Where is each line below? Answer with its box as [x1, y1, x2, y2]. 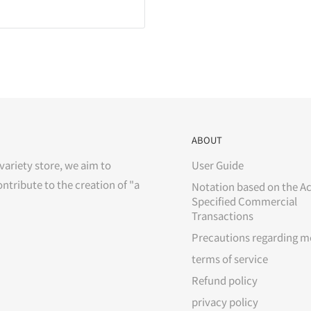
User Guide [192, 158, 244, 173]
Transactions [192, 208, 253, 224]
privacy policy [192, 294, 258, 310]
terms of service [192, 251, 268, 267]
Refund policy [192, 273, 258, 288]
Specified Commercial [192, 194, 297, 209]
